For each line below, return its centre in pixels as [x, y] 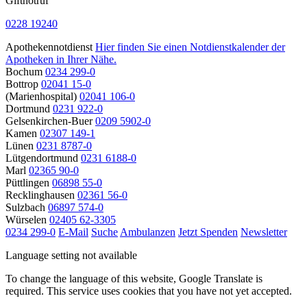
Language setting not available [71, 255]
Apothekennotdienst [49, 47]
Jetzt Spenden [208, 232]
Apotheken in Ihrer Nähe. [61, 59]
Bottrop [22, 84]
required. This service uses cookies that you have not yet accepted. [149, 291]
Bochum [24, 71]
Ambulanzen [148, 232]
